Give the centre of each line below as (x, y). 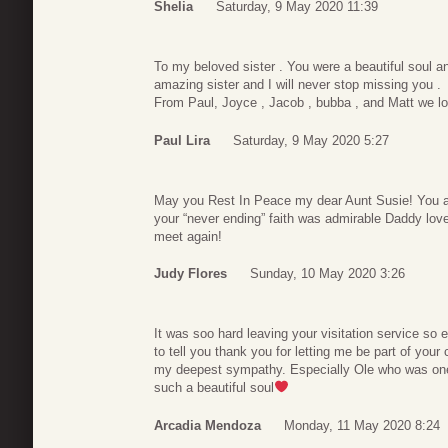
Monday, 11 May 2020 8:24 (362, 425)
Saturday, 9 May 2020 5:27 (311, 140)
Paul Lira (182, 140)
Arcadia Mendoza (207, 425)
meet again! (188, 236)
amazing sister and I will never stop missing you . (297, 85)
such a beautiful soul (214, 388)
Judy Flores (190, 274)
